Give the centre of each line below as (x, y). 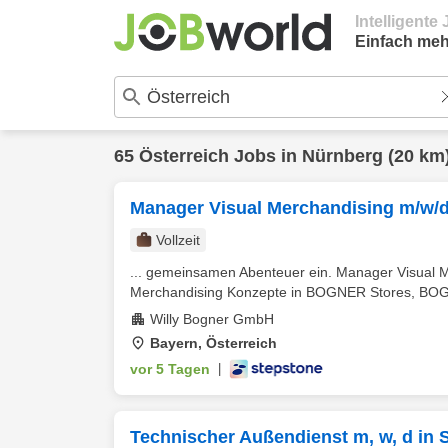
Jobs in (265, 156)
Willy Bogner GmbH (212, 319)
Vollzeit (178, 240)
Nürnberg (342, 156)
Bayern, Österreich (213, 343)
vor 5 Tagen (170, 369)
